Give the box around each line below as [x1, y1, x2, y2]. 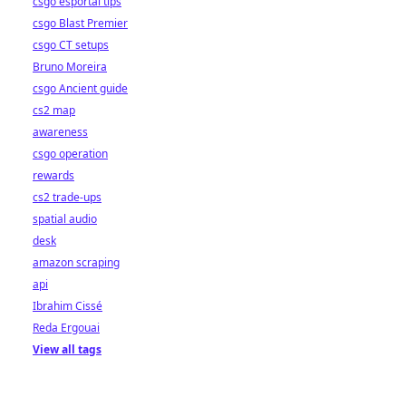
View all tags [33, 342, 101, 357]
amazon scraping [33, 255, 120, 270]
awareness [33, 124, 88, 140]
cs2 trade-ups [33, 189, 101, 205]
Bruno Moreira [33, 59, 107, 74]
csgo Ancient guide [33, 81, 128, 96]
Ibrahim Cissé [33, 298, 102, 314]
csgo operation [33, 146, 108, 161]
